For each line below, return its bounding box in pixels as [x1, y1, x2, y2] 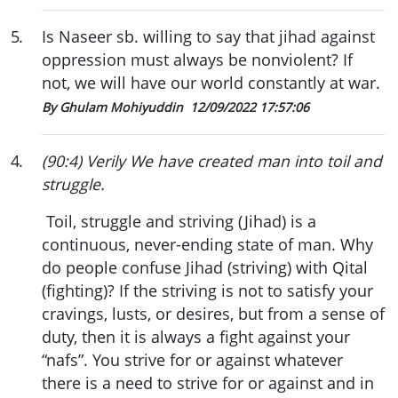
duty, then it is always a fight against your [42, 326, 350, 348]
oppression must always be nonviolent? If [42, 49, 353, 71]
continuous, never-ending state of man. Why [42, 234, 373, 256]
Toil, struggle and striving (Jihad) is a [46, 211, 316, 233]
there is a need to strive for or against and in [42, 372, 374, 394]
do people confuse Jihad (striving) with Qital [42, 257, 368, 279]
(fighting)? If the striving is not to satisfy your [42, 280, 373, 302]
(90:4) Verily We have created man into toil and [42, 150, 382, 172]
